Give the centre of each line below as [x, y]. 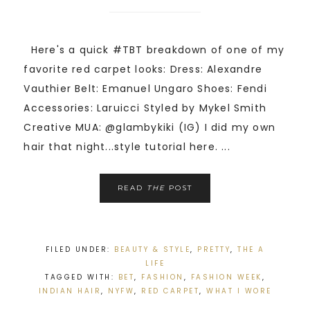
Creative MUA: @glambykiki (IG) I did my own [150, 128]
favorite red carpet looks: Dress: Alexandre [143, 70]
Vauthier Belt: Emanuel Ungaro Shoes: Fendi [145, 89]
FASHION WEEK [226, 277]
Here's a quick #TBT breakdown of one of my [154, 50]
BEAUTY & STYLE [152, 250]
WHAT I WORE [239, 291]
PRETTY [214, 250]
